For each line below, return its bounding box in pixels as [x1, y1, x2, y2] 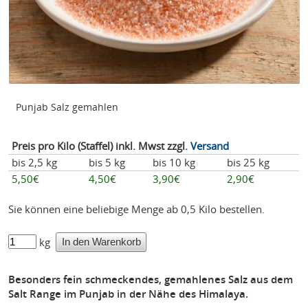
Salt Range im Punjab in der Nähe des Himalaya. [8, 287, 249, 301]
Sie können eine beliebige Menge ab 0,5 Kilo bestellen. [8, 202, 265, 217]
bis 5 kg [88, 155, 125, 170]
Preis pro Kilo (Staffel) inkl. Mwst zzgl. [11, 139, 190, 153]
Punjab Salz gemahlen [16, 100, 119, 113]
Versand [190, 139, 229, 153]
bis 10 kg [152, 155, 195, 170]
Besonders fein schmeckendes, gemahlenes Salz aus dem [8, 272, 294, 287]
